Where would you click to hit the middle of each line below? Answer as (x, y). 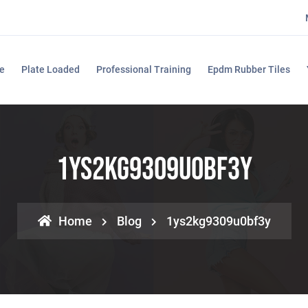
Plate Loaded (50, 69)
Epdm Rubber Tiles (249, 69)
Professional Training (143, 69)
